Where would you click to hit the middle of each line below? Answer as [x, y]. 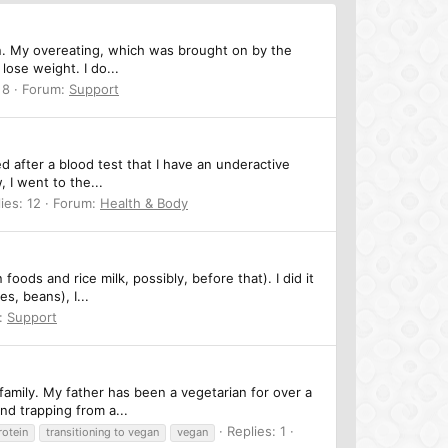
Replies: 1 [256, 430]
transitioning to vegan [102, 431]
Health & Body [144, 202]
